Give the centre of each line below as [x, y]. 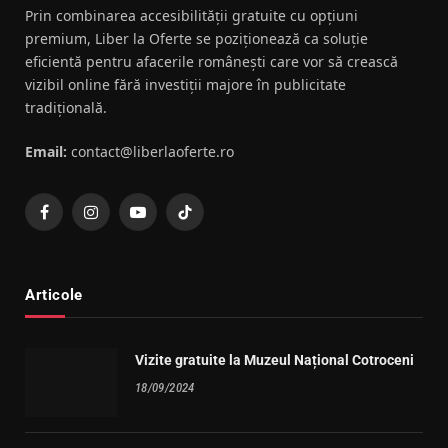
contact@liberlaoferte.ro [150, 151]
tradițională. [66, 107]
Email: [46, 151]
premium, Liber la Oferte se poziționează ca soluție [196, 38]
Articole [54, 294]
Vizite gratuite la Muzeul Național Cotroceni [274, 359]
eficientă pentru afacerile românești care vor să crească [211, 61]
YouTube [165, 221]
